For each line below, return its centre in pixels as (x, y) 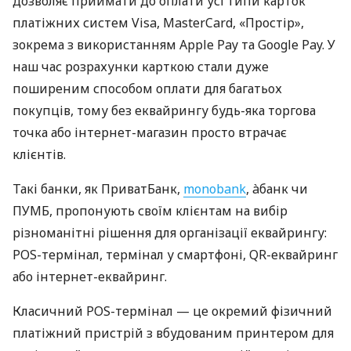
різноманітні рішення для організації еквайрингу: (170, 233)
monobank (215, 189)
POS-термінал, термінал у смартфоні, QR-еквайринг (175, 255)
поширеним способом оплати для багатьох (147, 89)
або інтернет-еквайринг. (90, 277)
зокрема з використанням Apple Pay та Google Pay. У (174, 45)
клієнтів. (39, 155)
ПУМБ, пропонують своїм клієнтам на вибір (150, 211)
